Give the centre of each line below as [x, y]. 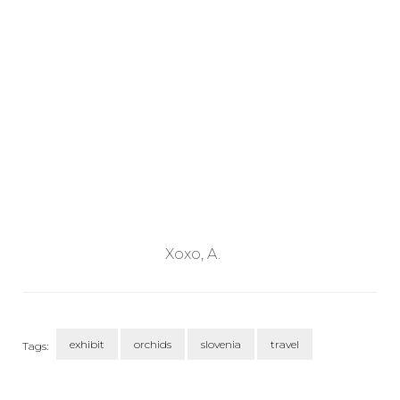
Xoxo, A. [193, 254]
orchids [153, 344]
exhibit [87, 344]
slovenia [221, 344]
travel [285, 344]
